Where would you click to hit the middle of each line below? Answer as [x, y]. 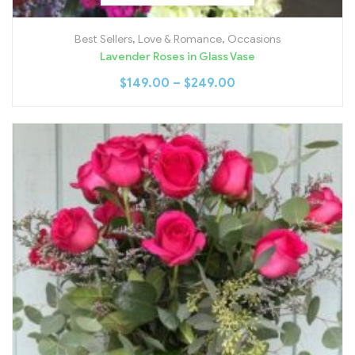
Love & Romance [180, 39]
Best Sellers [103, 39]
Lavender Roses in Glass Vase [177, 56]
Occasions [254, 39]
